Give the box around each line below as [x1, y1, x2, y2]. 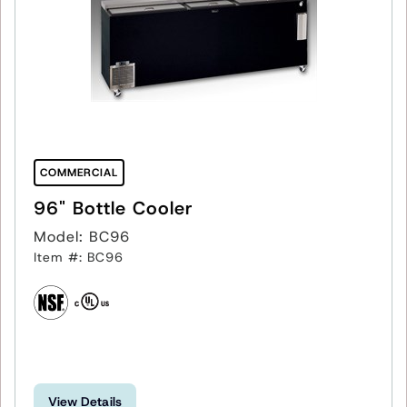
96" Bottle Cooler [34, 195, 194, 220]
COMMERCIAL [40, 164, 118, 180]
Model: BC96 [34, 226, 130, 246]
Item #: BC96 [34, 248, 124, 265]
